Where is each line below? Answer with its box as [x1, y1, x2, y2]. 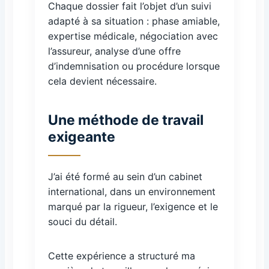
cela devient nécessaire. [48, 75, 157, 87]
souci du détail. [48, 216, 117, 228]
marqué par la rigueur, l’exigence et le [48, 201, 218, 213]
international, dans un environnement [48, 186, 216, 198]
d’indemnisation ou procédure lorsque [48, 60, 220, 72]
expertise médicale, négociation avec [48, 30, 218, 42]
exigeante [48, 128, 115, 145]
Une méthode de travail [48, 112, 204, 128]
